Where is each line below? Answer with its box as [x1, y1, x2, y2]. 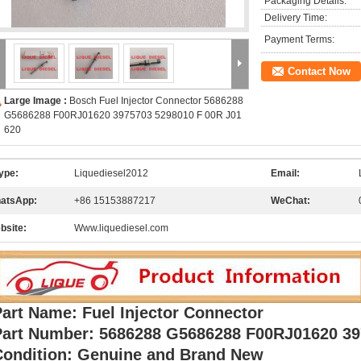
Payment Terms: [264, 34, 334, 45]
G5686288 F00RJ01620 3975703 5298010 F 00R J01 [4, 110, 242, 121]
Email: [271, 168, 300, 179]
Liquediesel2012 [74, 168, 148, 179]
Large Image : [4, 95, 69, 106]
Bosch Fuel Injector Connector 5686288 [69, 95, 243, 106]
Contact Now [288, 65, 351, 77]
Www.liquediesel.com [74, 222, 168, 234]
